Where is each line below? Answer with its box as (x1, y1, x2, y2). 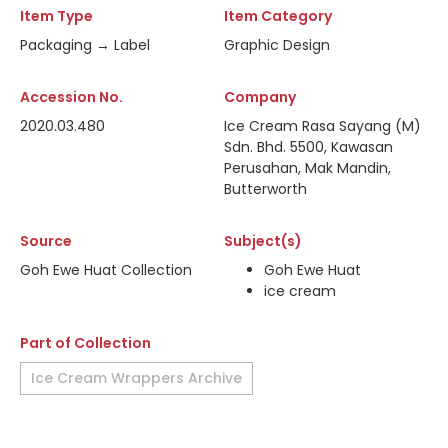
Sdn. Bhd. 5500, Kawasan (224, 137, 393, 157)
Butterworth (224, 179, 307, 199)
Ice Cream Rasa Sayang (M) (224, 116, 421, 136)
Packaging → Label (20, 35, 150, 55)
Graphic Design (224, 35, 330, 55)
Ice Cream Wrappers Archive (31, 368, 242, 388)
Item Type (20, 6, 93, 26)
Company (224, 87, 296, 107)
